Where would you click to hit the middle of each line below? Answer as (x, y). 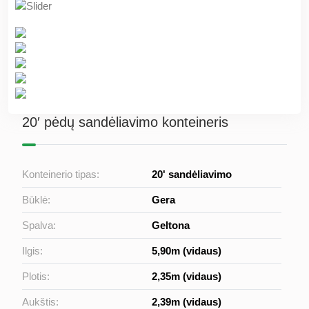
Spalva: (39, 226)
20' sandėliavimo (192, 175)
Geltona (171, 226)
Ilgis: (32, 251)
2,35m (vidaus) (187, 277)
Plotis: (36, 277)
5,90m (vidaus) (187, 251)
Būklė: (36, 200)
